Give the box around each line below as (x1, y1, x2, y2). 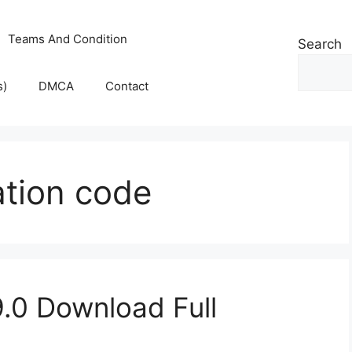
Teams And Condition (8, 31, 128, 46)
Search (298, 36, 342, 52)
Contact (105, 79, 149, 93)
